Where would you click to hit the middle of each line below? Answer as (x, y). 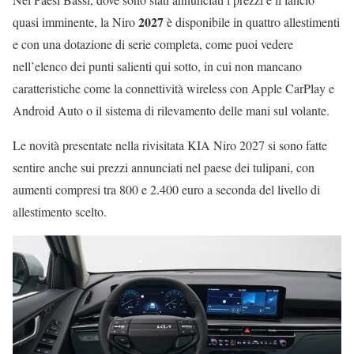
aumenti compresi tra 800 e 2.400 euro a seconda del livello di (166, 190)
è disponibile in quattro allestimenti (252, 22)
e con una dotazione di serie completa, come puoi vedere (153, 44)
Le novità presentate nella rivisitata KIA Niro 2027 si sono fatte (170, 145)
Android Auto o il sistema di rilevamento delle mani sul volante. (171, 111)
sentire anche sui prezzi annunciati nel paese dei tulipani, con (164, 168)
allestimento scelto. (60, 212)
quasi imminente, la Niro (75, 22)
